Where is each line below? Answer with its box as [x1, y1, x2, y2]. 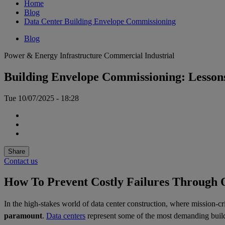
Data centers [46, 211, 85, 220]
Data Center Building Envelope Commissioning [24, 17, 176, 26]
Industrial [145, 51, 174, 60]
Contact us [4, 156, 38, 165]
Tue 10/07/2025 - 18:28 [4, 93, 79, 102]
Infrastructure [60, 51, 104, 60]
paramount [4, 211, 42, 220]
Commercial [104, 51, 145, 60]
